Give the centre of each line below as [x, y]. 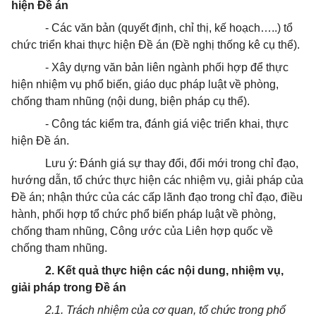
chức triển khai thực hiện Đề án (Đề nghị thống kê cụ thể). [156, 45]
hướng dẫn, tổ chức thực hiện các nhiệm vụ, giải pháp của [157, 180]
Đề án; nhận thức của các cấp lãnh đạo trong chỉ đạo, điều [157, 197]
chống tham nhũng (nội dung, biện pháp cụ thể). [130, 101]
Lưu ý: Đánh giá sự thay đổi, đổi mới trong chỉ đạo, [172, 163]
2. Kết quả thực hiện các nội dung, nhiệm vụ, [164, 271]
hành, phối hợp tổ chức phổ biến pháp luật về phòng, [144, 214]
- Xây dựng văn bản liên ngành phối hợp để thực [167, 67]
